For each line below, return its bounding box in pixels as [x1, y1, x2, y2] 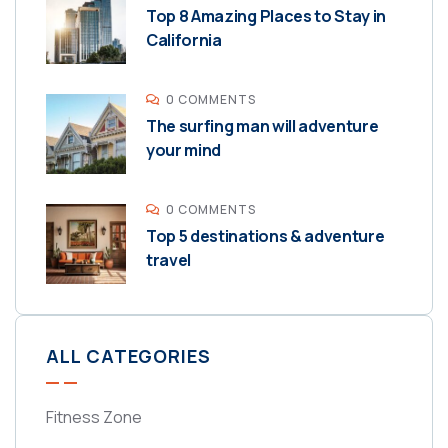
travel [146, 248, 192, 271]
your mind [146, 138, 222, 161]
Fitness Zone [46, 405, 142, 428]
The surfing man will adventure [146, 114, 379, 137]
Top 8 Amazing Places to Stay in [146, 4, 387, 27]
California [146, 28, 222, 51]
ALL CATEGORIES [46, 343, 211, 368]
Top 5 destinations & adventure [146, 224, 385, 247]
